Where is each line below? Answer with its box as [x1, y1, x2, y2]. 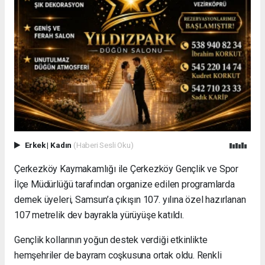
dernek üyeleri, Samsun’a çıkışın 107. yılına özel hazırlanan [14, 193, 246, 205]
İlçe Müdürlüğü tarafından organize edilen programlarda [14, 178, 235, 190]
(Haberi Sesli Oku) [73, 140, 134, 150]
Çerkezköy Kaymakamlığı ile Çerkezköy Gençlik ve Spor [14, 163, 239, 174]
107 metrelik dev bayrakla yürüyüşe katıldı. [14, 209, 184, 221]
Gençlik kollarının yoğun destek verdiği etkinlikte [14, 234, 208, 245]
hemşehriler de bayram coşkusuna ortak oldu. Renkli [14, 249, 222, 261]
